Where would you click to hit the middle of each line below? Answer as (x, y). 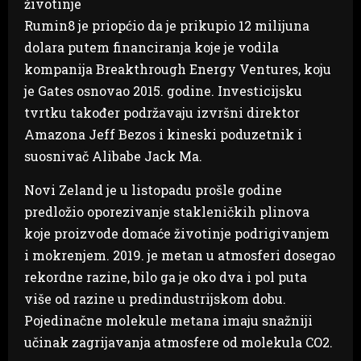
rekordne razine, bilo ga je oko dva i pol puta (166, 276)
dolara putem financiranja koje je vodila (151, 47)
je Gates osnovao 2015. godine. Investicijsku (163, 90)
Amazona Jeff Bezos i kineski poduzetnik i (163, 134)
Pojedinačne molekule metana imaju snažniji (168, 320)
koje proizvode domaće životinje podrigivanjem (177, 233)
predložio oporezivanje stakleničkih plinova (167, 211)
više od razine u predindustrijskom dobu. (155, 298)
